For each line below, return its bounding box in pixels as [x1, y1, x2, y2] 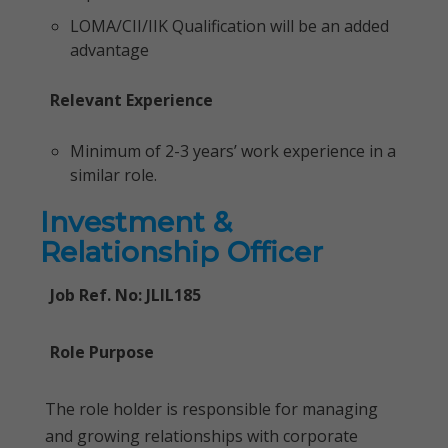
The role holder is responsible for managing [45, 398, 378, 420]
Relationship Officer [40, 235, 323, 269]
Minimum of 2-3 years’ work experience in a [70, 140, 396, 162]
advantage [70, 39, 149, 61]
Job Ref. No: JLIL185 [50, 284, 201, 306]
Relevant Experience [50, 89, 213, 111]
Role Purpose [50, 341, 154, 363]
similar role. [70, 164, 157, 186]
